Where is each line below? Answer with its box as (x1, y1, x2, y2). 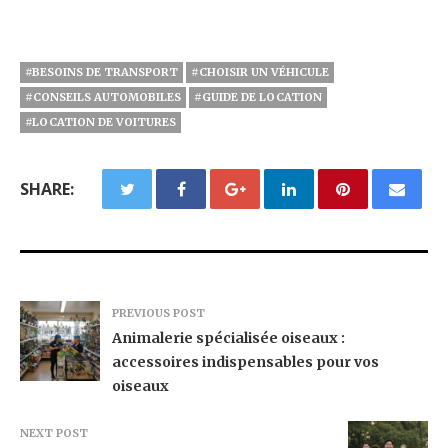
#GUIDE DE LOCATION (194, 89, 322, 104)
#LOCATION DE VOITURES (25, 114, 176, 129)
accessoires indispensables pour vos (112, 352, 379, 371)
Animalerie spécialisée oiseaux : (112, 328, 345, 347)
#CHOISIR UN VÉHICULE (191, 64, 329, 79)
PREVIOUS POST (112, 305, 205, 320)
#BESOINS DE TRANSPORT (25, 64, 178, 79)
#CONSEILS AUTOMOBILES (25, 89, 181, 104)
